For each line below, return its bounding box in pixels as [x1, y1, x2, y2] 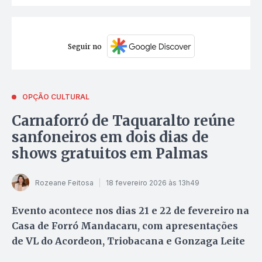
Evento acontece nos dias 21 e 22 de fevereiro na [12, 205, 249, 217]
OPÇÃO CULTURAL [22, 92, 89, 102]
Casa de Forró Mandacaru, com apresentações [12, 220, 238, 232]
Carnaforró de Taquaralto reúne [12, 112, 235, 130]
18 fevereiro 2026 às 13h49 [106, 178, 199, 187]
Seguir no [67, 42, 102, 51]
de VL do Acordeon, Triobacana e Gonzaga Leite [12, 235, 245, 247]
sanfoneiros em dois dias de [12, 128, 209, 147]
